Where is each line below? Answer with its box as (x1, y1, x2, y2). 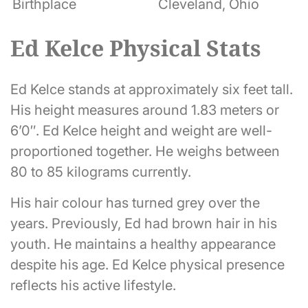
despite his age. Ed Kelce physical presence (10, 256, 285, 274)
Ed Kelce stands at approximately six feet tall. (10, 81, 293, 98)
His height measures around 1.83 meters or (10, 102, 279, 119)
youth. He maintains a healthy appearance (10, 236, 276, 253)
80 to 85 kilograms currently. (10, 164, 191, 181)
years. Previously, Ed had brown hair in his (10, 215, 277, 232)
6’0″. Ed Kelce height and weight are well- (10, 122, 272, 140)
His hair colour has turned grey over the (10, 195, 260, 212)
